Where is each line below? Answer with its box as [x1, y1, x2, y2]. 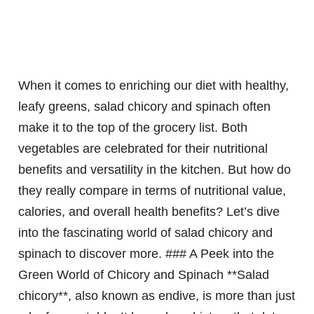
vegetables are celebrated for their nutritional [18, 142, 268, 156]
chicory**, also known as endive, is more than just [18, 289, 295, 303]
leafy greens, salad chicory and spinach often [18, 100, 271, 114]
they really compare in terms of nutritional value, [18, 184, 286, 198]
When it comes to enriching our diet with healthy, [18, 78, 289, 93]
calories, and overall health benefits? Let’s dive [18, 205, 280, 219]
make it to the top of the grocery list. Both [18, 121, 247, 135]
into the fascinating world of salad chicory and [18, 226, 273, 240]
